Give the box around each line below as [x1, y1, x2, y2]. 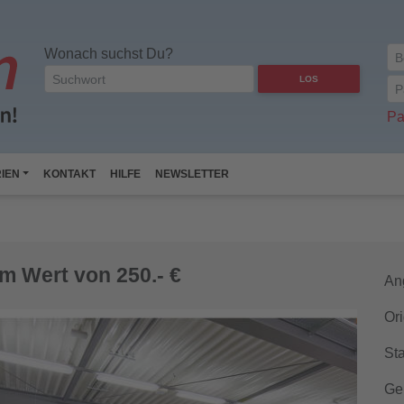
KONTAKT [43, 168, 96, 180]
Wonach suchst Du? [44, 46, 173, 61]
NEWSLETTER [155, 168, 230, 180]
